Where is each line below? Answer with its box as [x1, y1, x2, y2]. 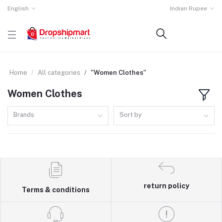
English [7, 5, 29, 12]
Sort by [119, 111, 142, 118]
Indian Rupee [170, 5, 208, 12]
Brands [13, 111, 35, 118]
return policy [143, 182, 189, 190]
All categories [38, 69, 80, 76]
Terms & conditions [21, 186, 90, 194]
